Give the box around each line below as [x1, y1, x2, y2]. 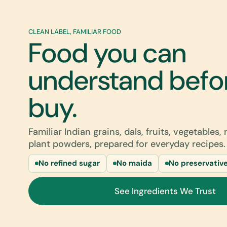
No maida [117, 158, 152, 168]
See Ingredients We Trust [114, 185, 216, 197]
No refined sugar [39, 158, 100, 168]
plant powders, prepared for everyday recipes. [28, 137, 225, 150]
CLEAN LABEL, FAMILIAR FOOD [28, 27, 121, 36]
